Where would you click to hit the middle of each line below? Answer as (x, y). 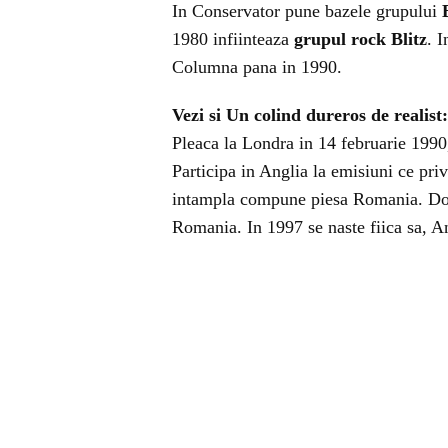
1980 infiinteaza (233, 39)
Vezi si (199, 115)
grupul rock (340, 39)
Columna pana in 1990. (259, 67)
